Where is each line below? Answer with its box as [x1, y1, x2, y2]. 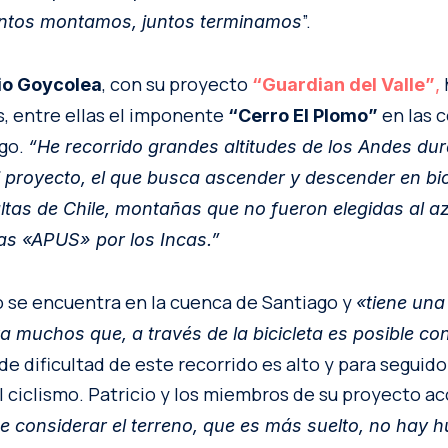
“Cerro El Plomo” [228, 105, 378, 127]
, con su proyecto [102, 72, 252, 97]
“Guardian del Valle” [252, 74, 435, 96]
